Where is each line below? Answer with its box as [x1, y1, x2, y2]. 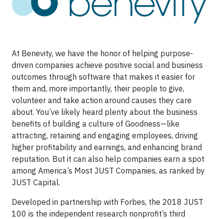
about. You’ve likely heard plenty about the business [12, 107, 197, 117]
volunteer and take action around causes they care [12, 95, 192, 105]
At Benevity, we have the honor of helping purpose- [12, 48, 193, 58]
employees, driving [132, 130, 198, 140]
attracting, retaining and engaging [12, 130, 130, 140]
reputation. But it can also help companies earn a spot [12, 153, 204, 164]
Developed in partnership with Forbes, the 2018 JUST [12, 197, 203, 207]
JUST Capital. [12, 177, 60, 187]
